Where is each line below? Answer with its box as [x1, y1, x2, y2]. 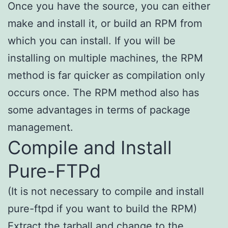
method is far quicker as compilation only [8, 69, 205, 81]
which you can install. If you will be [8, 34, 176, 47]
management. [8, 121, 73, 133]
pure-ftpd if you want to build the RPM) [8, 202, 197, 215]
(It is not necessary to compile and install [8, 185, 204, 197]
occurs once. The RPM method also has [8, 86, 199, 99]
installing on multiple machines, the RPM [8, 51, 203, 64]
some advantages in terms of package [8, 103, 190, 116]
